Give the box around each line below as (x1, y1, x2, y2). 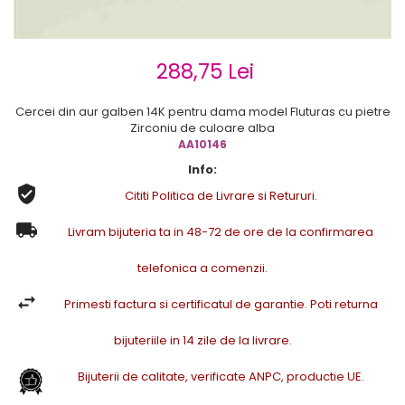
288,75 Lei (156, 57, 254, 87)
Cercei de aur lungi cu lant (14, 6, 167, 24)
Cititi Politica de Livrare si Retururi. (124, 187, 317, 205)
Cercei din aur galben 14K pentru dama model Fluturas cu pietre (14, 103, 391, 121)
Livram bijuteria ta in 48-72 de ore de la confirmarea (68, 223, 373, 241)
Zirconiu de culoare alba (130, 119, 275, 137)
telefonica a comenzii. (137, 259, 268, 278)
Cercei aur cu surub (14, 71, 129, 89)
